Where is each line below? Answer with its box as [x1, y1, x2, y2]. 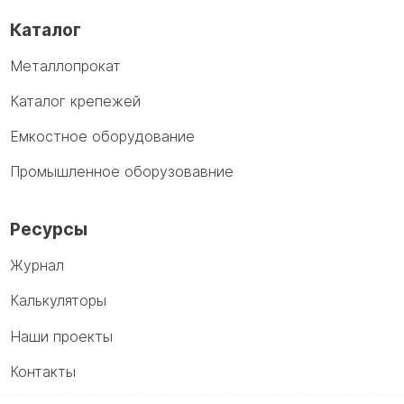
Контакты [10, 362, 77, 381]
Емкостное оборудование [10, 127, 196, 146]
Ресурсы [10, 218, 88, 241]
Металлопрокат [10, 56, 122, 75]
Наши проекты [10, 326, 114, 345]
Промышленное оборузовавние [10, 162, 234, 181]
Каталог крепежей [10, 91, 142, 110]
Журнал [10, 256, 65, 275]
